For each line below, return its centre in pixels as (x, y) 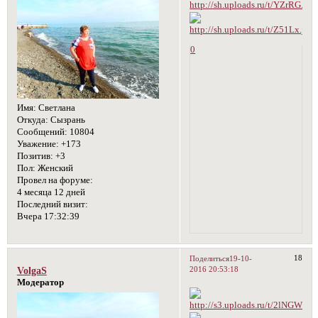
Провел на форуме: (55, 180)
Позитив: (35, 156)
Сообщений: (42, 132)
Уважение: (38, 144)
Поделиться (210, 258)
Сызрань (66, 120)
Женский (54, 168)
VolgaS (32, 271)
